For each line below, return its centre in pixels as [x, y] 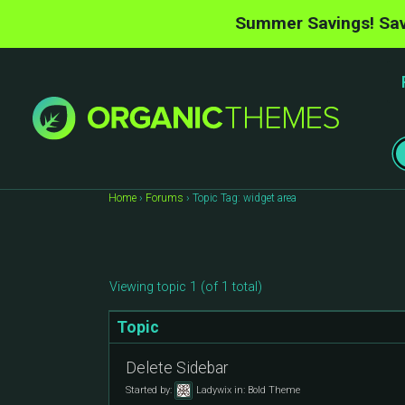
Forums [165, 198]
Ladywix [214, 390]
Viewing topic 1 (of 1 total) [186, 287]
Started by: [150, 390]
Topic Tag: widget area [245, 198]
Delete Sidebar [177, 368]
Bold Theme [274, 390]
